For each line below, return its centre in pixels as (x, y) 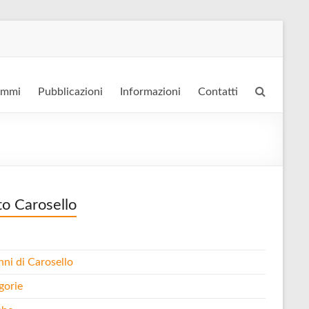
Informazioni (150, 92)
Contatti (218, 92)
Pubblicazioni (70, 92)
